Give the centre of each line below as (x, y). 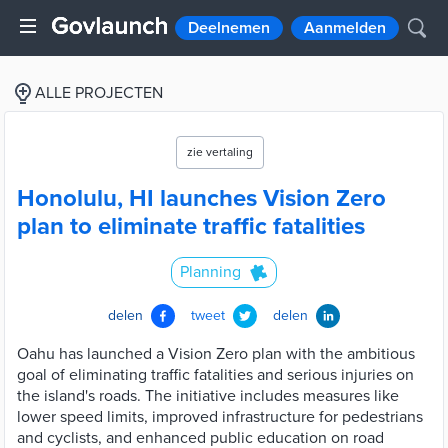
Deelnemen (229, 28)
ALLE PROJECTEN (99, 93)
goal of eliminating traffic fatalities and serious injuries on (215, 375)
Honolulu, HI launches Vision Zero (201, 198)
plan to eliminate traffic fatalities (191, 226)
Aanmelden (345, 28)
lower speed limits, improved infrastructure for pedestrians (220, 417)
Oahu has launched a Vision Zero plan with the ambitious (216, 354)
